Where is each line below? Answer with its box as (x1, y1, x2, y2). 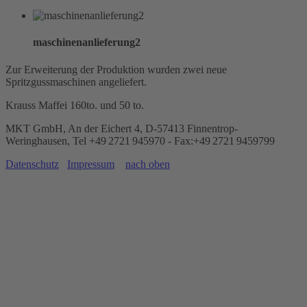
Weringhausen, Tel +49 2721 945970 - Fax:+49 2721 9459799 (5, 134, 275, 147)
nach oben (125, 158, 170, 170)
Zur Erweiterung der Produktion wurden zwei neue (5, 63, 227, 75)
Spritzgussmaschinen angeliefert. (5, 75, 147, 88)
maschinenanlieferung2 (33, 36, 140, 49)
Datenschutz (5, 158, 59, 170)
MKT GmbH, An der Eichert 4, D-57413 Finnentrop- (5, 122, 238, 134)
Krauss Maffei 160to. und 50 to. (5, 99, 144, 111)
